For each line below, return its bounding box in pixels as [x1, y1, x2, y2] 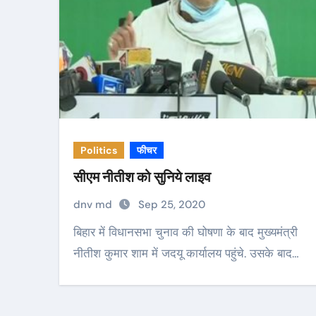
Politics [80, 144, 117, 157]
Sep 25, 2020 [138, 197, 205, 212]
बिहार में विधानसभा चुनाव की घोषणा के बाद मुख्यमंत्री [73, 224, 82, 240]
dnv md [73, 197, 115, 212]
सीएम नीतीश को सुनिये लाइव [73, 169, 211, 186]
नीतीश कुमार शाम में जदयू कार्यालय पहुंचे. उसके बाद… [73, 245, 299, 261]
